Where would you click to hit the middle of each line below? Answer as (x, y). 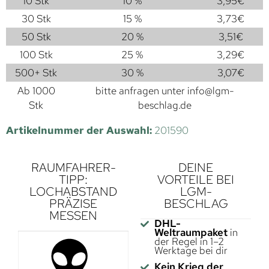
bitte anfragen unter (141, 91)
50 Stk (36, 37)
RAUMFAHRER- (73, 168)
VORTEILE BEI (196, 180)
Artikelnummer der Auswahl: (80, 131)
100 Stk (36, 55)
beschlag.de (165, 105)
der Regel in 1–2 (189, 242)
